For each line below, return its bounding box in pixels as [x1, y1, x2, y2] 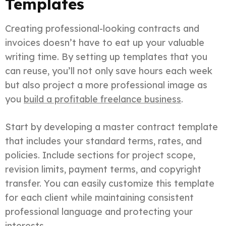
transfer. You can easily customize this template [5, 177, 214, 189]
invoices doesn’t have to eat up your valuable [5, 36, 204, 48]
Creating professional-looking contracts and [5, 22, 199, 34]
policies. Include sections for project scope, [5, 149, 195, 161]
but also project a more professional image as [5, 79, 207, 91]
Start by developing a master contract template [5, 121, 218, 133]
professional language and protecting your [5, 205, 193, 217]
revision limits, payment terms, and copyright [5, 163, 201, 175]
